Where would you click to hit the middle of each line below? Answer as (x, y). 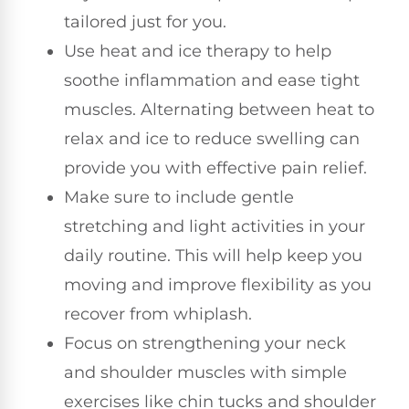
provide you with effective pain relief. (215, 168)
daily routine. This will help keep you (213, 255)
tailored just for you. (145, 21)
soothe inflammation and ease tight (212, 80)
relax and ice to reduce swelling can (212, 138)
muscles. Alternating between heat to (219, 109)
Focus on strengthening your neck (205, 343)
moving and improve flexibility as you (218, 284)
